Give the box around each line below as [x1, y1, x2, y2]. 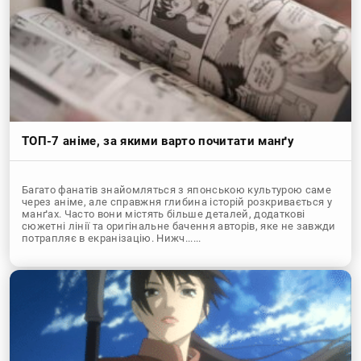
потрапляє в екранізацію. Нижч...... [22, 231, 201, 244]
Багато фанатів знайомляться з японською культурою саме [22, 183, 332, 196]
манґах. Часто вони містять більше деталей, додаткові [22, 207, 305, 220]
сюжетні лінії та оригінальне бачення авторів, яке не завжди [22, 219, 336, 232]
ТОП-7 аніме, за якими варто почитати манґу [22, 133, 295, 148]
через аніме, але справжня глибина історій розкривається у [22, 195, 333, 208]
